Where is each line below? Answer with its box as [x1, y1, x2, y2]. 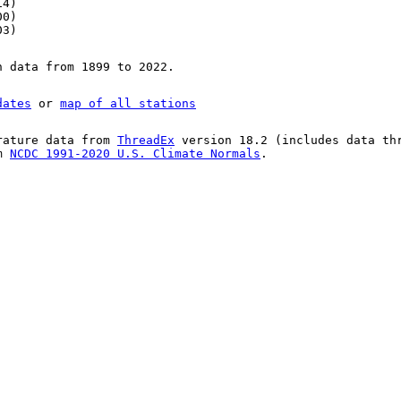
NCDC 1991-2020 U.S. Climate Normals [10, 147, 260, 161]
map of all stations [60, 97, 196, 111]
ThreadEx [117, 133, 175, 148]
